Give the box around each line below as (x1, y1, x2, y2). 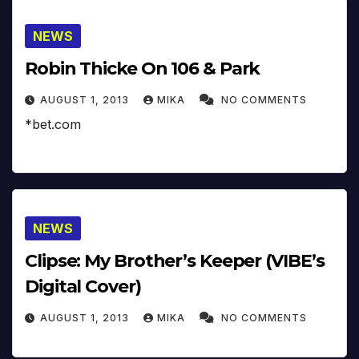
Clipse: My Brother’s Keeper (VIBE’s (25, 250, 325, 272)
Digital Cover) (25, 276, 141, 298)
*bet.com (25, 115, 81, 132)
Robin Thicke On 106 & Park (25, 57, 260, 79)
